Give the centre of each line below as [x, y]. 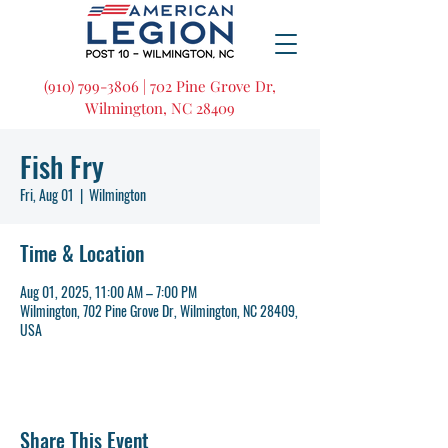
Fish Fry [62, 166]
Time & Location [82, 253]
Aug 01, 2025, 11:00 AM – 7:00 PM [108, 291]
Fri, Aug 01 [47, 194]
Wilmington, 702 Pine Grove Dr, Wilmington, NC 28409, [159, 310]
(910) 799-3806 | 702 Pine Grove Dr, [160, 86]
